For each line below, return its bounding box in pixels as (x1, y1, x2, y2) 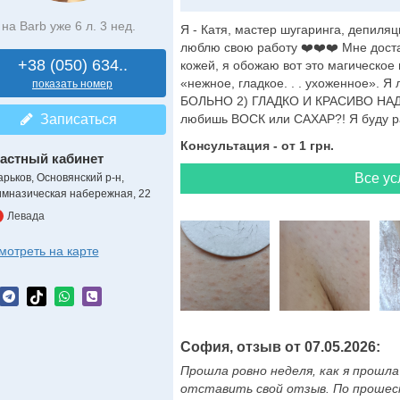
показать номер (32, 78, 112, 90)
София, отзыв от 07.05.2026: (179, 338, 380, 354)
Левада (6, 210, 45, 222)
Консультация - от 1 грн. (179, 138, 334, 153)
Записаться (32, 112, 117, 127)
